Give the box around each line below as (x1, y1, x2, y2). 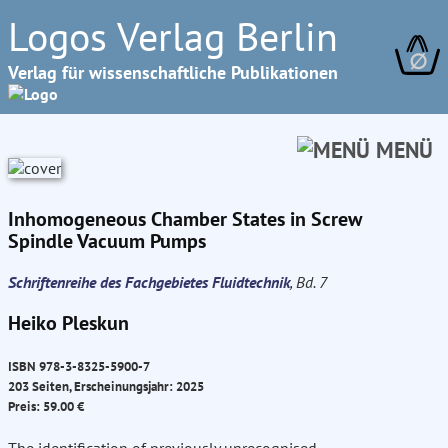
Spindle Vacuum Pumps (8, 228, 206, 254)
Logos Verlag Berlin (8, 10, 338, 62)
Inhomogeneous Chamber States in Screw (8, 206, 362, 232)
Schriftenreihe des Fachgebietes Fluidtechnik (8, 272, 290, 292)
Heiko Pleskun (8, 310, 129, 336)
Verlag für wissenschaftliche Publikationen (8, 61, 338, 84)
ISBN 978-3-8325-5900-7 (8, 357, 150, 376)
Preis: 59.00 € (8, 397, 84, 416)
